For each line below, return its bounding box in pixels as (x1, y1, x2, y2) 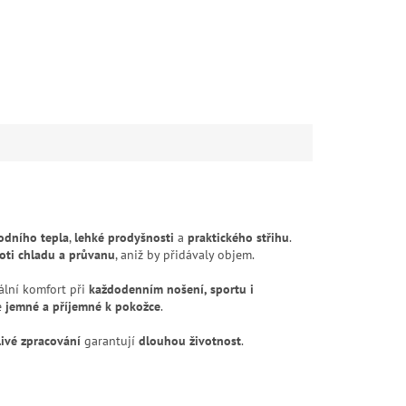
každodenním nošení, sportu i (89, 281, 254, 298)
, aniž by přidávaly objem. (115, 246, 255, 264)
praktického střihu (188, 229, 289, 246)
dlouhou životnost (139, 333, 241, 350)
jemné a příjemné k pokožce (5, 298, 160, 315)
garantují (81, 333, 139, 350)
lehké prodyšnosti (74, 229, 174, 246)
